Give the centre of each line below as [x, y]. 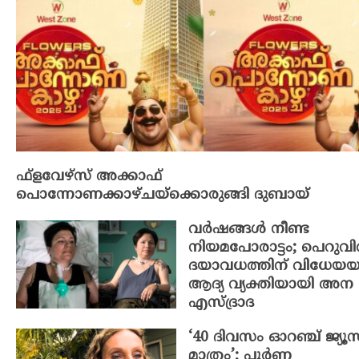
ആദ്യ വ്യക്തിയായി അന [271, 285]
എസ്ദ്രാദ [221, 304]
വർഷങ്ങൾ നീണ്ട [248, 230]
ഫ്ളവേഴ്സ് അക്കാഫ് [89, 177]
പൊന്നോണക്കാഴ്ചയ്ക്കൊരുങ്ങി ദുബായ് [163, 196]
